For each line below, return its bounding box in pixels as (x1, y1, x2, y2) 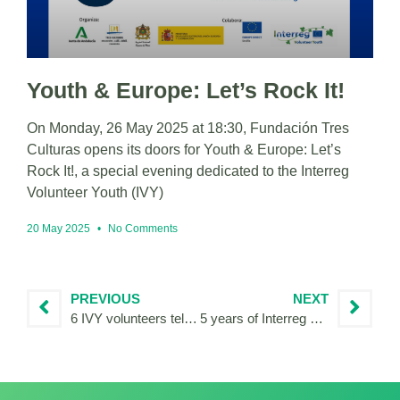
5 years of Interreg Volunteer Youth (309, 310, 323, 326)
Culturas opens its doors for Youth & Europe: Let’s (27, 141, 341, 157)
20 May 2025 (27, 221, 93, 235)
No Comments (105, 221, 178, 235)
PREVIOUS (71, 290, 140, 306)
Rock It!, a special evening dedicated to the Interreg (27, 162, 349, 179)
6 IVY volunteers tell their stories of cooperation (184, 310, 197, 326)
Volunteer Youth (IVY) (27, 184, 163, 200)
